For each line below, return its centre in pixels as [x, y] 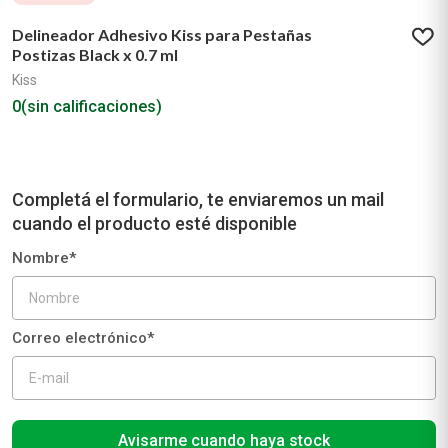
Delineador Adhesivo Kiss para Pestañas [162, 34]
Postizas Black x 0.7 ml [95, 54]
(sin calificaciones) [91, 106]
